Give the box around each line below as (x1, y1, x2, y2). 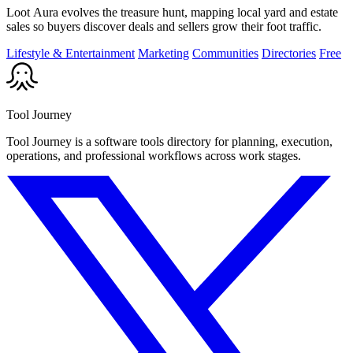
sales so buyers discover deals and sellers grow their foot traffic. (6, 20, 321, 34)
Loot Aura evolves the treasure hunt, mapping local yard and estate (6, 6, 338, 20)
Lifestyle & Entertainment (6, 46, 135, 61)
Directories (262, 46, 316, 61)
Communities (192, 46, 258, 61)
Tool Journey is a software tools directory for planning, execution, (6, 135, 333, 149)
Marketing (138, 46, 189, 61)
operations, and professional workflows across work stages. (6, 149, 301, 163)
